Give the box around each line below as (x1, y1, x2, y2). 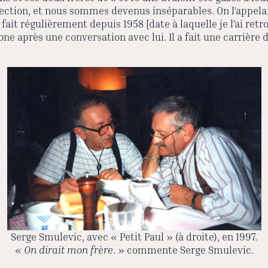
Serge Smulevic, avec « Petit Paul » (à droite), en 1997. (11, 230, 257, 243)
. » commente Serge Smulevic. (112, 243, 254, 257)
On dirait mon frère (23, 243, 113, 257)
